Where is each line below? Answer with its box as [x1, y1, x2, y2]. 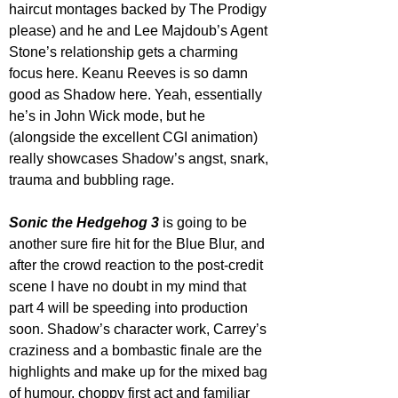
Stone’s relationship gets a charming [9, 44, 242, 60]
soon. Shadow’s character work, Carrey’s [9, 322, 270, 338]
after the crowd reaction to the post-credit [9, 258, 267, 274]
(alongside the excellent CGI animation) [9, 130, 261, 146]
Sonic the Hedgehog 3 [9, 215, 159, 231]
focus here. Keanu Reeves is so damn [9, 66, 251, 82]
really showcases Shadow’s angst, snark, [9, 151, 272, 167]
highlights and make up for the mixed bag [9, 364, 271, 380]
